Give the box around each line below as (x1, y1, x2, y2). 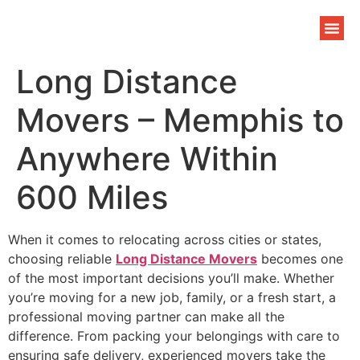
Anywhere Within (16, 139, 278, 178)
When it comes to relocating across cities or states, (8, 231, 321, 247)
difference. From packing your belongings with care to (8, 328, 340, 344)
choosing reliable (8, 251, 116, 267)
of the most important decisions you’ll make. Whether (8, 270, 334, 286)
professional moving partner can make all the (8, 309, 284, 325)
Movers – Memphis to (16, 100, 344, 140)
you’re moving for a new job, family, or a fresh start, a (8, 289, 336, 305)
